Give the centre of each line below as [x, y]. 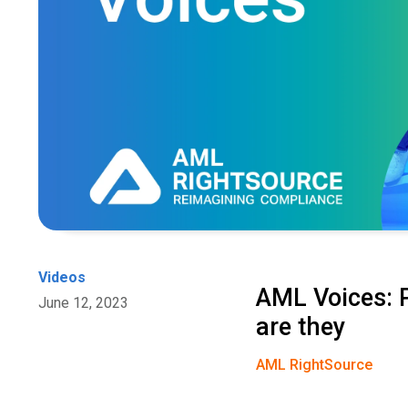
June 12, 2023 [83, 303]
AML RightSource [315, 365]
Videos [62, 278]
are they [301, 327]
